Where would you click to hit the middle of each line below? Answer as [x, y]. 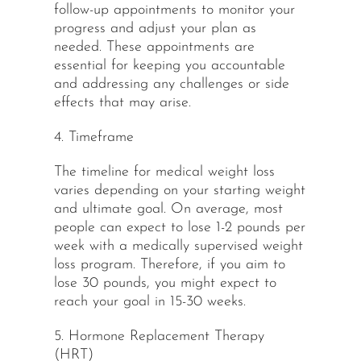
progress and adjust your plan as [155, 29]
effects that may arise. [122, 103]
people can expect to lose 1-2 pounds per [179, 228]
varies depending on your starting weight [179, 191]
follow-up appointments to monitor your [174, 10]
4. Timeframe [93, 138]
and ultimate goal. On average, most [168, 210]
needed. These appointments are [154, 48]
